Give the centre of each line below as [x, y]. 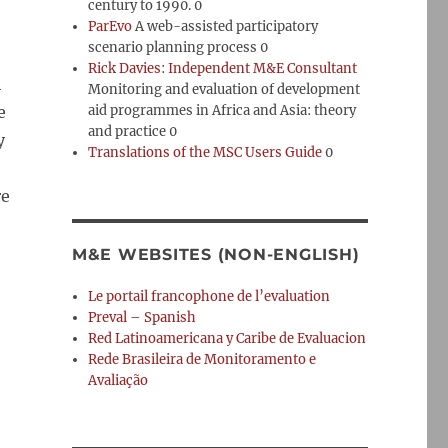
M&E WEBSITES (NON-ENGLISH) [215, 254]
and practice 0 [133, 131]
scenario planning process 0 [178, 47]
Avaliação [118, 380]
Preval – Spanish [142, 317]
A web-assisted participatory [225, 26]
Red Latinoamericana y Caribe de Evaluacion [227, 338]
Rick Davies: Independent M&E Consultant [223, 68]
